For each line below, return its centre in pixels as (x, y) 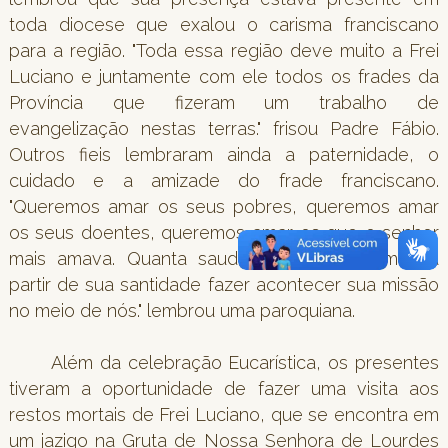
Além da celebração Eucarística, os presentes (245, 362)
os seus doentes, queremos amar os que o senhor (224, 232)
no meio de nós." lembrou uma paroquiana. (184, 310)
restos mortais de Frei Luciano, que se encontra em (224, 414)
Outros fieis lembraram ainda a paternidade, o (224, 154)
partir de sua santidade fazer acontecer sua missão (224, 284)
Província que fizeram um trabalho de (224, 102)
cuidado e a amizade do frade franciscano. (224, 180)
